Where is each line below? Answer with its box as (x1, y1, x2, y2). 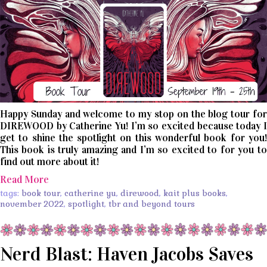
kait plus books (163, 188, 226, 199)
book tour (21, 188, 60, 199)
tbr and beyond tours (108, 198, 195, 210)
